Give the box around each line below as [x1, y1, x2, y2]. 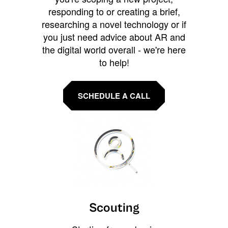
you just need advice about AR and [43, 30, 185, 44]
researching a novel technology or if [42, 17, 186, 31]
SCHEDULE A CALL [78, 90, 150, 102]
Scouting [89, 201, 139, 216]
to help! [99, 55, 129, 69]
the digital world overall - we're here [42, 43, 186, 56]
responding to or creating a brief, [48, 5, 180, 18]
